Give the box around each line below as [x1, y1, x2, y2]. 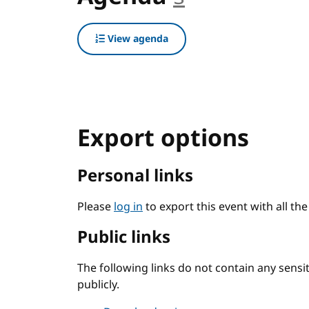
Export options [77, 121, 249, 156]
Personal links [77, 163, 193, 188]
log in [114, 199, 143, 215]
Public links [77, 225, 170, 250]
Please [77, 199, 114, 215]
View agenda [105, 32, 168, 46]
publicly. [77, 277, 119, 293]
